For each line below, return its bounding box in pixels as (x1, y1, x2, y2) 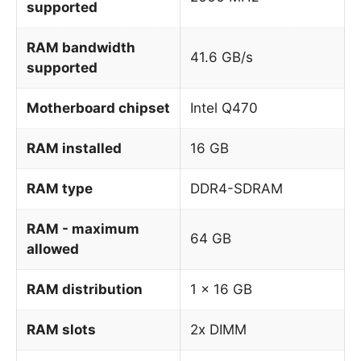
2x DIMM (190, 321, 247, 338)
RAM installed (27, 139, 122, 156)
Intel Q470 (190, 99, 258, 116)
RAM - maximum (27, 220, 139, 237)
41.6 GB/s (190, 48, 253, 65)
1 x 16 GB (190, 280, 252, 297)
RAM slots (27, 321, 96, 338)
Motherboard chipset (27, 99, 170, 116)
